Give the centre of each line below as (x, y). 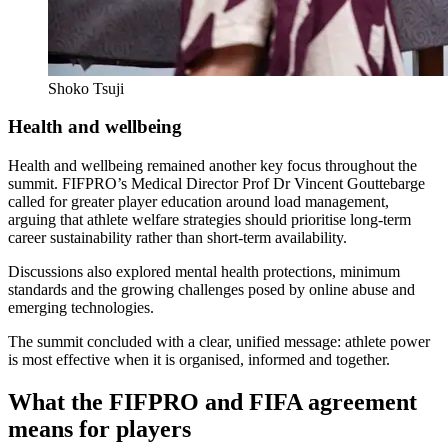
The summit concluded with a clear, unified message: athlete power (219, 342)
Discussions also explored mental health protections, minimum (204, 272)
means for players (99, 429)
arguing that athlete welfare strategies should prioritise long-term (209, 220)
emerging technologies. (81, 308)
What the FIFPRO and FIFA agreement (212, 402)
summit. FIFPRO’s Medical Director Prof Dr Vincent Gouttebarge (216, 184)
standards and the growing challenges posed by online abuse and (211, 290)
